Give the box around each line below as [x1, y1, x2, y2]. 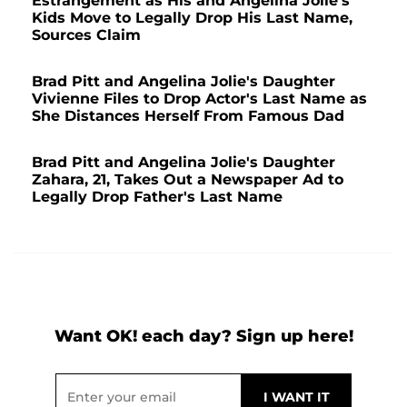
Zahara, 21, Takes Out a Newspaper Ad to [32, 170, 343, 188]
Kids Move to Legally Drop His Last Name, [32, 8, 352, 26]
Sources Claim [32, 25, 141, 44]
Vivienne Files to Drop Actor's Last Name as [32, 89, 367, 107]
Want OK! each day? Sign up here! [54, 325, 353, 346]
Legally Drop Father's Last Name [32, 187, 283, 205]
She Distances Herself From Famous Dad [32, 106, 344, 124]
